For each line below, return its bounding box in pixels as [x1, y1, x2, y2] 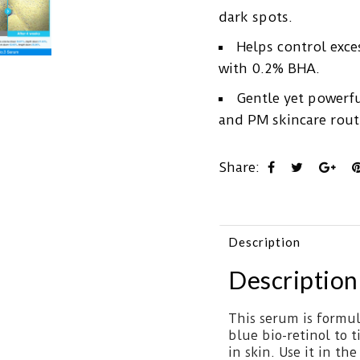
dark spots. [219, 9, 292, 25]
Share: [219, 159, 260, 175]
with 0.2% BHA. [219, 60, 320, 76]
